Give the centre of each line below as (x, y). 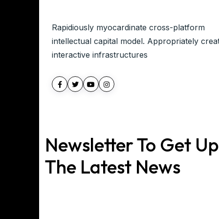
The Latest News (113, 167)
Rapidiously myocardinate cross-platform (128, 27)
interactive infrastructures (100, 55)
